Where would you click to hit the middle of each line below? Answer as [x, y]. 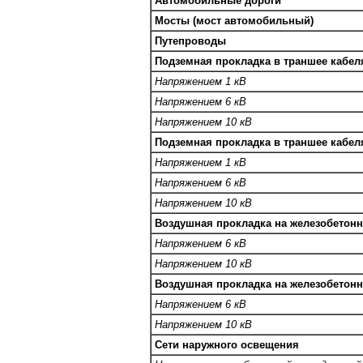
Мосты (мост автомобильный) [234, 21]
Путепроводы [190, 41]
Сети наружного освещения [227, 345]
